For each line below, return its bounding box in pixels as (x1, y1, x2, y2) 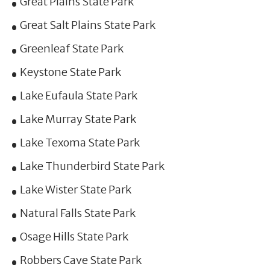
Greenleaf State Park (19, 41, 124, 55)
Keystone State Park (19, 64, 121, 79)
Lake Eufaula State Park (19, 88, 137, 102)
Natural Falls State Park (19, 206, 136, 220)
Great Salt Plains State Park (19, 17, 155, 32)
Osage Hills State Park (19, 229, 128, 243)
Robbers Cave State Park (19, 253, 142, 267)
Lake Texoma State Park (19, 135, 140, 149)
